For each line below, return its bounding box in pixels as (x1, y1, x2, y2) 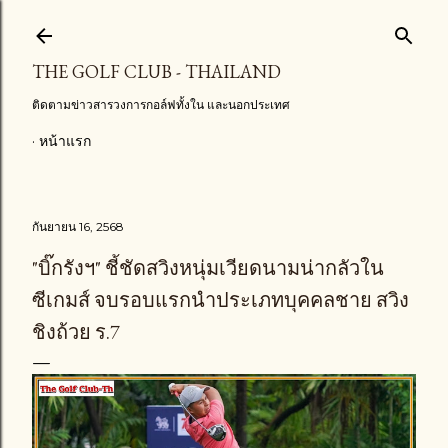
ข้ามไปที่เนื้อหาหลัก (140, 12, 308, 38)
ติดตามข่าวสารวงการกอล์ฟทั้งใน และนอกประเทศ (32, 97, 290, 112)
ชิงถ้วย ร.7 (32, 319, 120, 345)
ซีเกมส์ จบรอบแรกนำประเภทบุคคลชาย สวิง (32, 287, 409, 313)
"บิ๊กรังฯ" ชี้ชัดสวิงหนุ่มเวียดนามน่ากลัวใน (32, 255, 384, 281)
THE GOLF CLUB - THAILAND (32, 60, 281, 83)
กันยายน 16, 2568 (32, 219, 124, 234)
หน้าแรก (39, 132, 91, 150)
